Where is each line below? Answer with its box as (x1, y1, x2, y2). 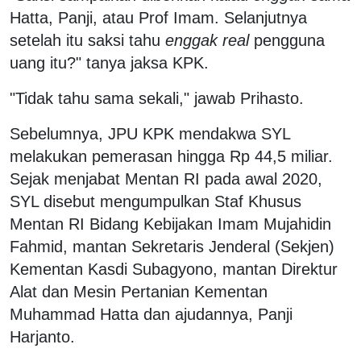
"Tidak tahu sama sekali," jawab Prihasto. (10, 89, 304, 107)
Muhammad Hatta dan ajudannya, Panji (10, 305, 293, 323)
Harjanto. (10, 327, 75, 346)
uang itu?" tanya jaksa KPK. (10, 53, 209, 72)
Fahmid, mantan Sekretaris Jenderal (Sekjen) (10, 237, 334, 255)
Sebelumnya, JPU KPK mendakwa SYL (10, 124, 290, 143)
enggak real (165, 31, 249, 49)
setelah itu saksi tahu (10, 31, 165, 49)
